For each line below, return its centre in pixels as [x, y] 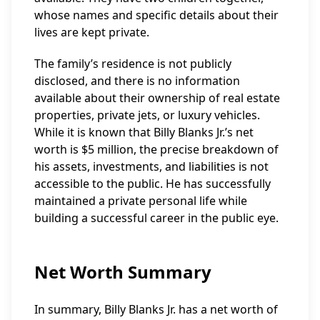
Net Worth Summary [123, 272]
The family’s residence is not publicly [133, 64]
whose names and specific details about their [156, 15]
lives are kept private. [92, 32]
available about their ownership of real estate [157, 98]
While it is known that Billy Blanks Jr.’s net [144, 132]
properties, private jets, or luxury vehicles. [147, 115]
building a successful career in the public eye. [156, 218]
